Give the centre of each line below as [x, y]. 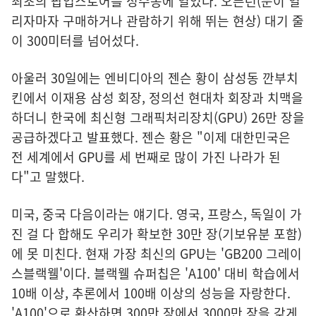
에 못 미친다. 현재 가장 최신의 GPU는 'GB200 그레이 [157, 254]
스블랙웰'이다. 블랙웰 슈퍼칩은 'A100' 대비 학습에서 [156, 274]
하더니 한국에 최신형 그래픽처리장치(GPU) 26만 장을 [158, 118]
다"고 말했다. [50, 177]
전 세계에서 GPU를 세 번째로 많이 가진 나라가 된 [146, 157]
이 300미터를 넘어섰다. [75, 41]
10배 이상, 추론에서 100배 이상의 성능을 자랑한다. [151, 293]
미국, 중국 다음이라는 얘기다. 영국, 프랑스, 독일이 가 [157, 214]
